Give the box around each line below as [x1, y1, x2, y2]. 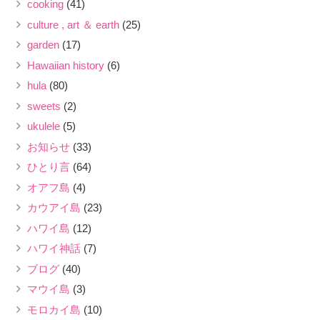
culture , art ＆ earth [26, 18, 119, 31]
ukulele [26, 120, 60, 133]
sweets [26, 99, 61, 112]
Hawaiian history [26, 59, 104, 71]
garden [26, 39, 59, 51]
